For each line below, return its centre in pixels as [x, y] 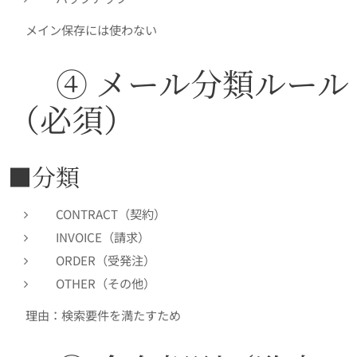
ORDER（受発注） [106, 260]
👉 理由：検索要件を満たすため [94, 315]
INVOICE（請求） [103, 237]
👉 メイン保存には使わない [82, 30]
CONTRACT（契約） [111, 214]
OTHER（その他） [106, 283]
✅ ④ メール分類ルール [178, 83]
